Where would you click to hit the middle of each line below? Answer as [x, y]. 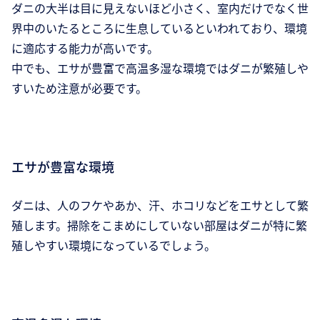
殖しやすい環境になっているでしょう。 [114, 245]
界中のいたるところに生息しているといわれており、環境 [159, 28]
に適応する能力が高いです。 [85, 48]
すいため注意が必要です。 [79, 88]
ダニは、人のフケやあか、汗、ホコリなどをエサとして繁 [160, 205]
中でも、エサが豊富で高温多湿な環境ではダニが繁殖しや [160, 68]
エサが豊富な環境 [63, 167]
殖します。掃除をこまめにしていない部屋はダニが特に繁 [159, 225]
